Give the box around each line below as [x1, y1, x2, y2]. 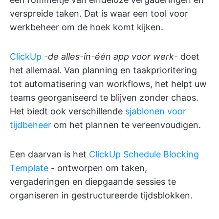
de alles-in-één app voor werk [48, 51, 174, 62]
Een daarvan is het [10, 149, 89, 159]
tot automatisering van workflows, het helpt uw [10, 79, 207, 89]
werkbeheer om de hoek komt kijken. [10, 22, 163, 32]
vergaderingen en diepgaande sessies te [10, 176, 176, 187]
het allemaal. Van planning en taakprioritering [10, 65, 197, 75]
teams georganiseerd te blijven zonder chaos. [10, 92, 198, 103]
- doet [174, 51, 199, 62]
